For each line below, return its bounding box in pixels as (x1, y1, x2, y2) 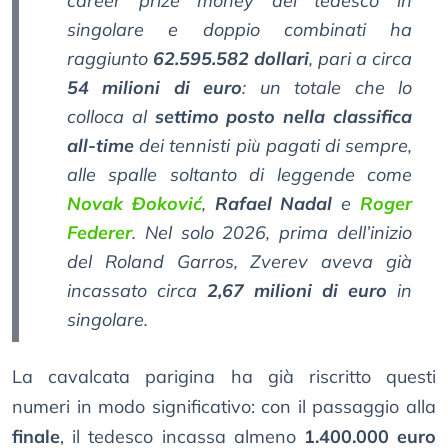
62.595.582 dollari (153, 47, 309, 71)
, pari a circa (309, 47, 412, 71)
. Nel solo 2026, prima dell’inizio (132, 221, 412, 245)
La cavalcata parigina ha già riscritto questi (12, 365, 436, 389)
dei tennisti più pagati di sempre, (134, 134, 412, 158)
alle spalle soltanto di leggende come (67, 163, 412, 187)
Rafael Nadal (214, 192, 333, 216)
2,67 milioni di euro (207, 279, 387, 303)
